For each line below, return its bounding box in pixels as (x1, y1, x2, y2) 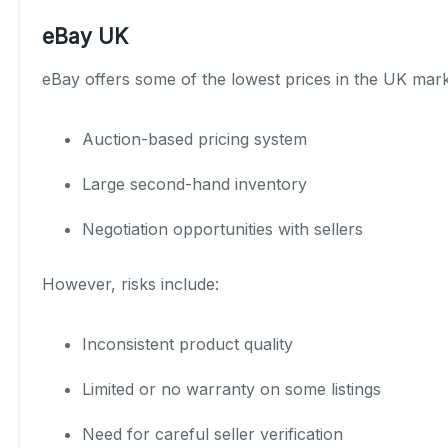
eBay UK (42, 23, 128, 49)
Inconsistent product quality (82, 333, 293, 354)
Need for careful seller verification (82, 423, 343, 444)
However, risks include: (42, 273, 219, 294)
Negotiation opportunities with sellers (82, 218, 363, 239)
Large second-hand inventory (82, 173, 307, 194)
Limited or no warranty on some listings (82, 378, 381, 399)
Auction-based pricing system (82, 128, 307, 149)
